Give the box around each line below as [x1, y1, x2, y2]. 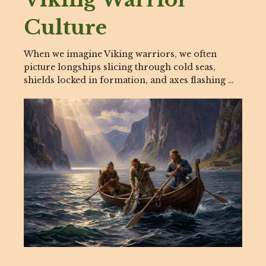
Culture [24, 15, 107, 40]
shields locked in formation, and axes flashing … [24, 75, 234, 85]
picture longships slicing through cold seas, [24, 62, 216, 72]
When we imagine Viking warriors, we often [24, 49, 217, 59]
